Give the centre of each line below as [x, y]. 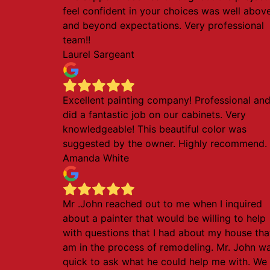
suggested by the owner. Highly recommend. [165, 143]
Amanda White [96, 158]
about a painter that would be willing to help [164, 218]
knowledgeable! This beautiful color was [155, 129]
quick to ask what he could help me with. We [165, 262]
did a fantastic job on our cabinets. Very [154, 115]
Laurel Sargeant [99, 54]
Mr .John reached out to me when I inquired [162, 204]
